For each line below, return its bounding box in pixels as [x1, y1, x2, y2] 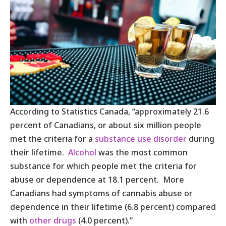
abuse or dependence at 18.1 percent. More [10, 174, 184, 185]
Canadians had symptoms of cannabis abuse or [10, 187, 193, 199]
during [187, 133, 214, 144]
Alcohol [68, 146, 96, 158]
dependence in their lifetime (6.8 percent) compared [10, 201, 216, 212]
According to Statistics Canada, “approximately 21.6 [10, 105, 209, 117]
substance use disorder [95, 133, 187, 144]
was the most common [96, 146, 188, 158]
